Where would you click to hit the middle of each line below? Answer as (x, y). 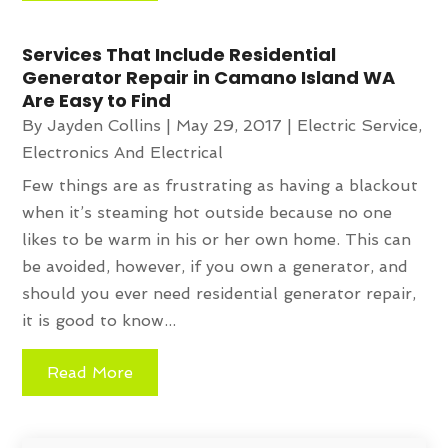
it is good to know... (99, 320)
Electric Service (358, 125)
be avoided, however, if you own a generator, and (215, 266)
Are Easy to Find (97, 100)
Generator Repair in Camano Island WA (209, 77)
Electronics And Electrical (123, 152)
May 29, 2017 (229, 125)
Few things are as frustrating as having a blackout (220, 185)
